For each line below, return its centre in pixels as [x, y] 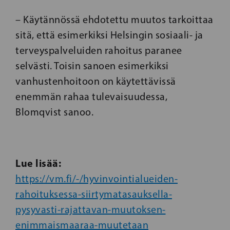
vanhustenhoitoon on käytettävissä [96, 81]
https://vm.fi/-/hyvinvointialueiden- [97, 179]
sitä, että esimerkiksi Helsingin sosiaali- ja [109, 35]
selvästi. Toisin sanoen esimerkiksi [92, 66]
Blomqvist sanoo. [54, 112]
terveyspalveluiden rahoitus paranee [99, 51]
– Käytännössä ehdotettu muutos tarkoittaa [114, 20]
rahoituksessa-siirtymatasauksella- [94, 194]
